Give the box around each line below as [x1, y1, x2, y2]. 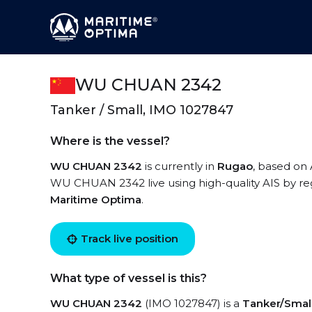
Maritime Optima [50, 193, 141, 206]
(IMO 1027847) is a [142, 297, 242, 310]
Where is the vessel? [50, 134, 170, 148]
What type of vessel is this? [50, 272, 207, 285]
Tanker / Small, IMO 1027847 [50, 102, 233, 118]
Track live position [81, 232, 178, 245]
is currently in [142, 159, 217, 173]
